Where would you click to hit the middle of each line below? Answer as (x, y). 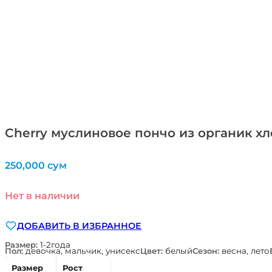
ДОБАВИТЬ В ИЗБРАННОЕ (79, 226)
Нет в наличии (42, 195)
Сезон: (207, 251)
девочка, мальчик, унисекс (83, 251)
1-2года (55, 245)
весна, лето (246, 251)
